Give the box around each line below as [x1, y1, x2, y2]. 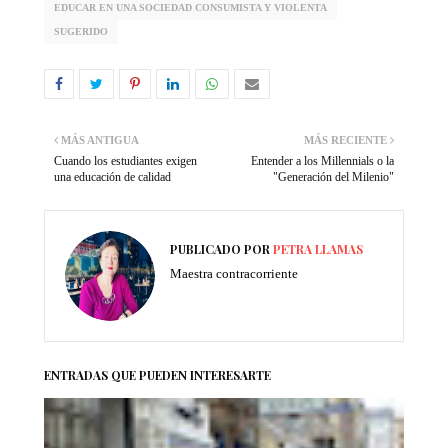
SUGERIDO [54, 25, 108, 37]
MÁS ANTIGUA [61, 133, 139, 146]
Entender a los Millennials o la [251, 153, 394, 168]
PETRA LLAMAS [270, 240, 363, 257]
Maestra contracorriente [170, 265, 298, 281]
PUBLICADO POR [170, 240, 270, 257]
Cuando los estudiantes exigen [54, 153, 197, 168]
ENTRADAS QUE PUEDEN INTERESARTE [44, 366, 271, 383]
